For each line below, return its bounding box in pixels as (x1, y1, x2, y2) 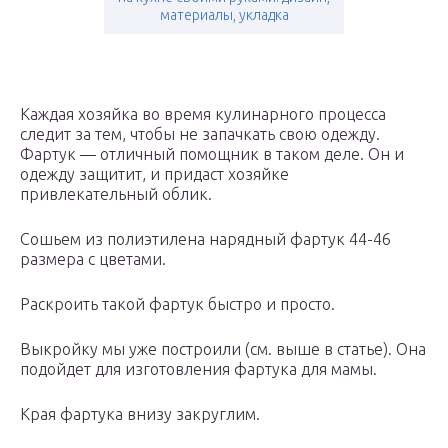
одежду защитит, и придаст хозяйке (20, 165, 289, 184)
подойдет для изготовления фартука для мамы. (20, 360, 377, 379)
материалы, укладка (159, 7, 289, 24)
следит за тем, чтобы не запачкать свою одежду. (20, 125, 380, 144)
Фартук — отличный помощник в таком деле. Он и (20, 145, 404, 164)
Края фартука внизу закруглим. (20, 405, 260, 424)
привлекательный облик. (20, 185, 212, 204)
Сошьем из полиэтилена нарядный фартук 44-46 (20, 230, 391, 249)
